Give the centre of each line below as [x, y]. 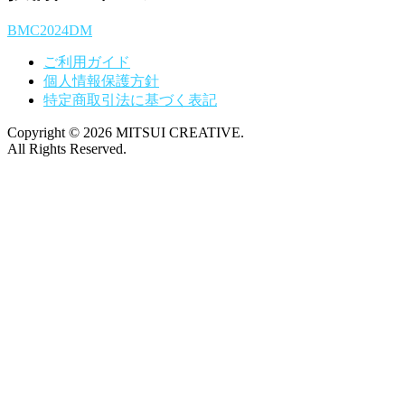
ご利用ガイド [87, 62]
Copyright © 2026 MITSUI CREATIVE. [126, 133]
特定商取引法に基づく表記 [130, 100]
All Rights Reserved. [67, 149]
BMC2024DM [50, 31]
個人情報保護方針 [101, 81]
